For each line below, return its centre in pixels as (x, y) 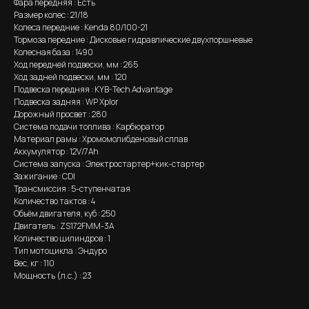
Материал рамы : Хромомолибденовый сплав (101, 139)
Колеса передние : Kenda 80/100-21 (81, 28)
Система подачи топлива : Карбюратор (89, 127)
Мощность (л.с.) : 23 (53, 276)
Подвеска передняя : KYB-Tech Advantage (93, 90)
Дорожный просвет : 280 (60, 114)
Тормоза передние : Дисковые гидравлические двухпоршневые (133, 40)
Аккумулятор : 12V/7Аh (56, 152)
